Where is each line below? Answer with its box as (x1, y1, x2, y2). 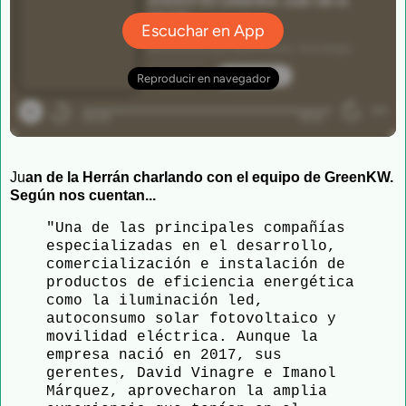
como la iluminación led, (46, 293, 264, 310)
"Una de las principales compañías (46, 220, 345, 237)
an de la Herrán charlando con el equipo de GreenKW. (25, 169, 393, 186)
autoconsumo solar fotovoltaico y (46, 311, 336, 328)
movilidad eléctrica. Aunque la (46, 329, 318, 346)
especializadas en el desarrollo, (46, 238, 336, 256)
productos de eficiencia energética (46, 275, 354, 292)
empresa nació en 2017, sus (46, 347, 282, 364)
